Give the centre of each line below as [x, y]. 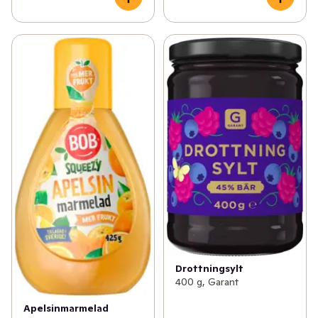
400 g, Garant [207, 282]
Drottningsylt [209, 269]
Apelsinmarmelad [66, 308]
